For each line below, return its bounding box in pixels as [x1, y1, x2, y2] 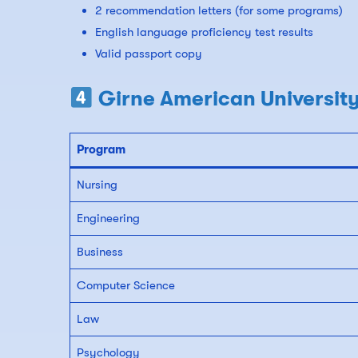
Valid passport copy [95, 46, 202, 62]
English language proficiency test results [95, 25, 313, 40]
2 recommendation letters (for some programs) [95, 3, 343, 18]
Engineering [76, 211, 140, 226]
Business [76, 245, 123, 260]
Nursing [76, 177, 117, 193]
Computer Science [76, 278, 175, 293]
